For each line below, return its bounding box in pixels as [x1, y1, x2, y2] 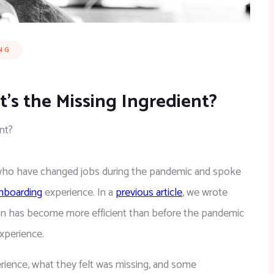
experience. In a [42, 183, 116, 202]
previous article [116, 183, 182, 202]
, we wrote [182, 183, 230, 202]
